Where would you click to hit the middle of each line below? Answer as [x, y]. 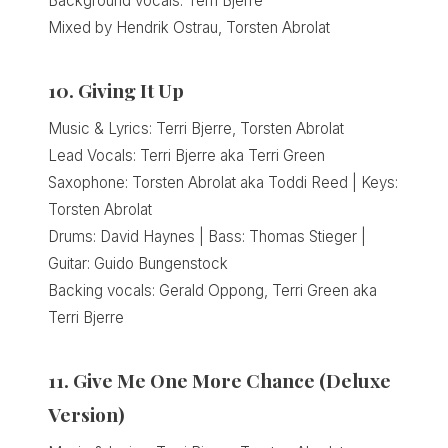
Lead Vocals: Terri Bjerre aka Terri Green [186, 156]
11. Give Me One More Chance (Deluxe [219, 380]
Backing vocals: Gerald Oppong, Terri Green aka [212, 291]
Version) [86, 414]
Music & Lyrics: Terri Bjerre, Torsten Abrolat [196, 129]
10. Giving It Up [116, 90]
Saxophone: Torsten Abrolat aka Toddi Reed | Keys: [223, 183]
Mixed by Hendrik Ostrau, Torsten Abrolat [189, 28]
